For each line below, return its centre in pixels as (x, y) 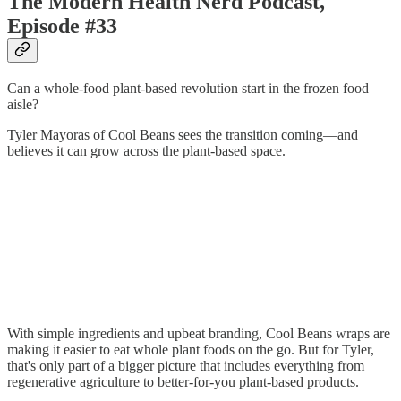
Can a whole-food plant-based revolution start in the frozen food (188, 88)
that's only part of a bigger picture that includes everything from (186, 365)
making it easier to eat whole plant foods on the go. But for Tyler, (191, 349)
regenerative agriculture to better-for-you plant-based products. (183, 381)
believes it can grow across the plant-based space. (146, 150)
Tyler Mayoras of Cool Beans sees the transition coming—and (183, 134)
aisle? (23, 104)
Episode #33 (62, 26)
